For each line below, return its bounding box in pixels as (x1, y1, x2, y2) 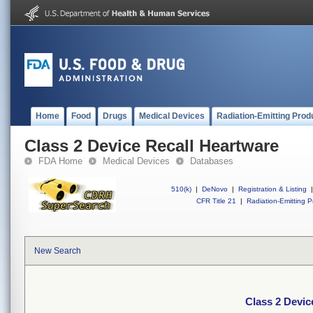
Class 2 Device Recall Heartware (24, 136, 279, 155)
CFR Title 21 (196, 197, 236, 205)
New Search (34, 246, 81, 256)
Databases (190, 156, 233, 166)
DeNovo (202, 185, 228, 193)
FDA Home (38, 156, 82, 166)
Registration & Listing (238, 185, 307, 193)
